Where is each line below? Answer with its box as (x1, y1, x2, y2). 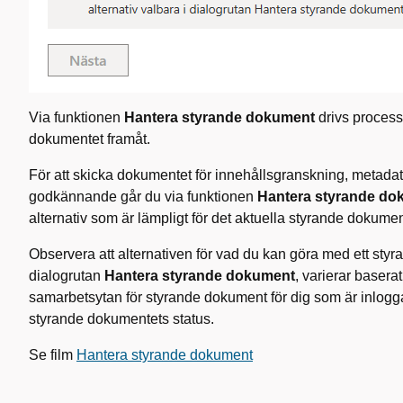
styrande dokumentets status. (29, 311, 214, 327)
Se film (29, 347, 76, 363)
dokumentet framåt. (29, 131, 150, 147)
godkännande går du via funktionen (29, 189, 257, 204)
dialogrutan (29, 268, 104, 283)
